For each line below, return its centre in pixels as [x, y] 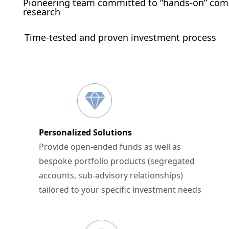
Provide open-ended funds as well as [110, 147]
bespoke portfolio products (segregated [117, 161]
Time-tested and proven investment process [122, 37]
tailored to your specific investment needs [120, 190]
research [42, 12]
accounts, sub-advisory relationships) [111, 175]
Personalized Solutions [85, 132]
